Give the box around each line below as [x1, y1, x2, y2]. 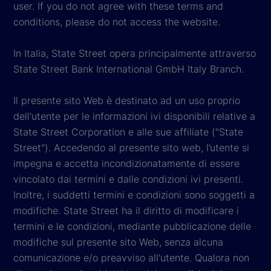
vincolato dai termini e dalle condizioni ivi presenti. [13, 172, 243, 185]
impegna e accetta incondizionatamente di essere [13, 157, 240, 169]
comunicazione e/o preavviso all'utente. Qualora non [13, 251, 249, 264]
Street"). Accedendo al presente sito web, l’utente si [13, 141, 249, 154]
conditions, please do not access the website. [13, 15, 220, 28]
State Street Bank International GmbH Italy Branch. [13, 62, 244, 75]
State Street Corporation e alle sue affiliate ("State [13, 125, 243, 138]
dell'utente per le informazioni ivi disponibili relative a [13, 109, 255, 122]
